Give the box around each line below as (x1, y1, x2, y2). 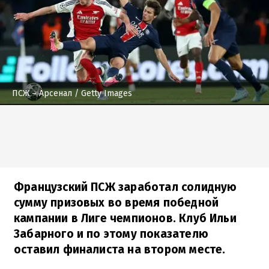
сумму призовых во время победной (14, 195, 219, 210)
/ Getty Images (72, 88, 132, 98)
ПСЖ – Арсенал (12, 88, 72, 98)
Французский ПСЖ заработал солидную (14, 180, 237, 194)
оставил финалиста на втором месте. (14, 242, 226, 256)
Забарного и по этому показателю (14, 226, 208, 241)
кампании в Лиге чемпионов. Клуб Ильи (14, 211, 237, 225)
